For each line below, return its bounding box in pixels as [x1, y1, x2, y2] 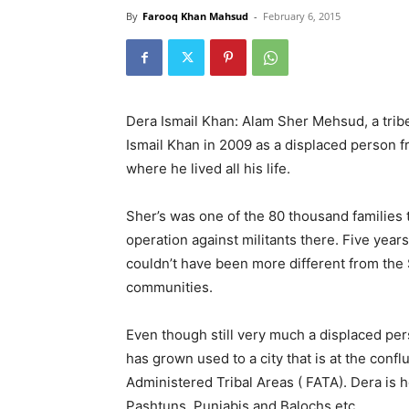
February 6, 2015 [263, 9, 341, 23]
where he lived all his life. [126, 160, 290, 177]
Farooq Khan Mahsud [142, 9, 248, 23]
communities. [126, 278, 213, 296]
